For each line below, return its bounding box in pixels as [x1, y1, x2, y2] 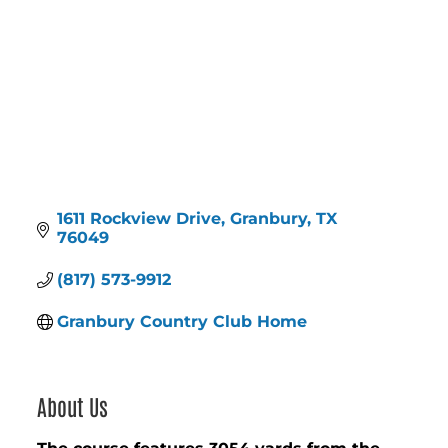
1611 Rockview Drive [57, 209, 222, 229]
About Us [37, 392, 109, 421]
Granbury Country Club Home [57, 312, 308, 332]
